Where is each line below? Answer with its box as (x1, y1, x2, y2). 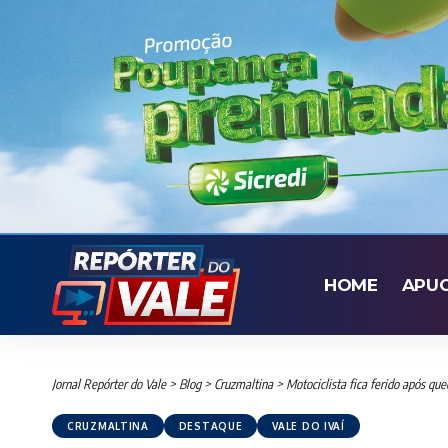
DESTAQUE (178, 420, 243, 433)
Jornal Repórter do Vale (52, 376, 166, 393)
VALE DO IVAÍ (272, 420, 345, 433)
